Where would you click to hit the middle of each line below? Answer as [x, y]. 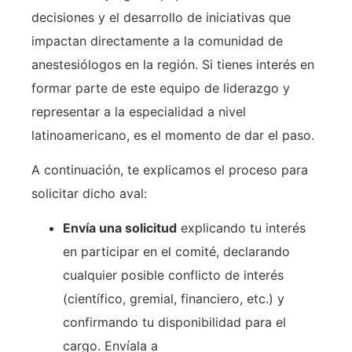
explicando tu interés [241, 228]
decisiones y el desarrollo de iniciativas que [161, 17]
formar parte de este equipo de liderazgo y [161, 88]
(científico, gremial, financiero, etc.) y [174, 299]
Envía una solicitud [120, 228]
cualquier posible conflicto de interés [173, 275]
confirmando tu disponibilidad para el [174, 323]
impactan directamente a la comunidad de [157, 40]
